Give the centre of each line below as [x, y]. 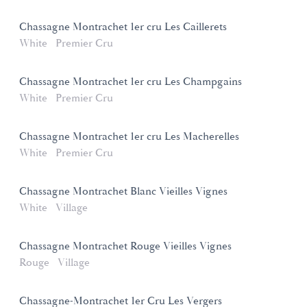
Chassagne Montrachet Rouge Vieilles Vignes [125, 246]
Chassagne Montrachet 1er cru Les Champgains [131, 82]
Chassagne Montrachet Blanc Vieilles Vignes [123, 191]
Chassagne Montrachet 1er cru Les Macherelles [129, 136]
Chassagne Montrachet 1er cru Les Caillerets [123, 27]
